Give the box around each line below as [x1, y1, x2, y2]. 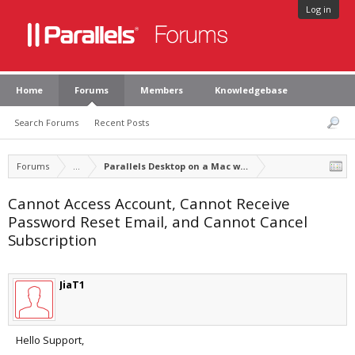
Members [140, 84, 183, 96]
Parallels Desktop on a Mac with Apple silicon [104, 160, 315, 172]
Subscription [8, 230, 97, 250]
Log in [306, 3, 331, 15]
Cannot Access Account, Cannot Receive [8, 193, 290, 213]
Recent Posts [94, 116, 149, 128]
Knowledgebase [215, 84, 288, 96]
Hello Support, [16, 333, 84, 347]
